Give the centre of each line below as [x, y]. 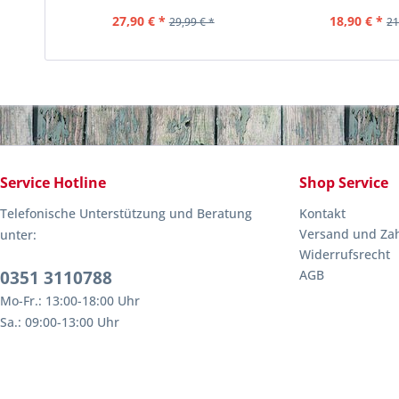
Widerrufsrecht [345, 254]
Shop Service [344, 183]
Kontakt [322, 213]
